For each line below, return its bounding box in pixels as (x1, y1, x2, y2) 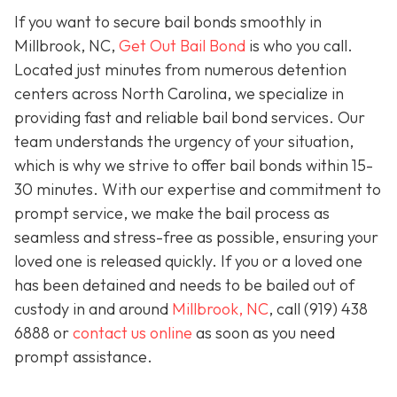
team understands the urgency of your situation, (14, 131, 354, 152)
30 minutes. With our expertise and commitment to (14, 179, 381, 200)
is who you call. (245, 35, 353, 57)
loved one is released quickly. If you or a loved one (14, 251, 362, 272)
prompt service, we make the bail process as (14, 203, 330, 224)
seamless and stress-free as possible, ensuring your (14, 227, 378, 248)
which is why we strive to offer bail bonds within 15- (14, 155, 373, 176)
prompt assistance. (14, 346, 152, 368)
